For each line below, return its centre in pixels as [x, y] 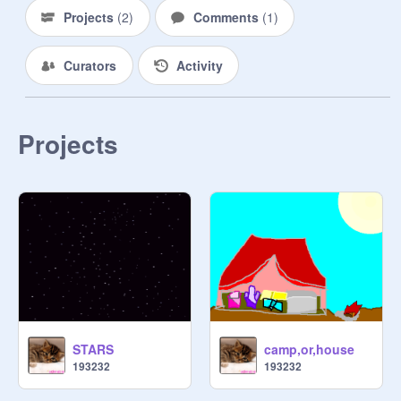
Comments [227, 17]
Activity [199, 65]
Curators [90, 65]
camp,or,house [309, 349]
